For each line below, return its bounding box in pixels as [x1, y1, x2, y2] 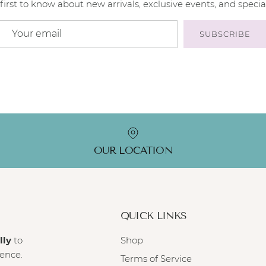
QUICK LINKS [120, 209, 187, 222]
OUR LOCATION [93, 144, 172, 157]
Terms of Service [120, 253, 192, 265]
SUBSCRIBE [199, 28, 251, 39]
